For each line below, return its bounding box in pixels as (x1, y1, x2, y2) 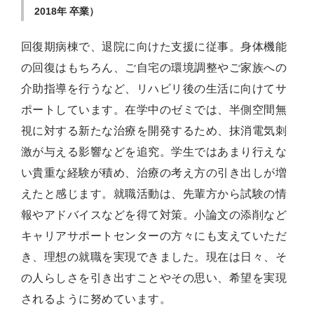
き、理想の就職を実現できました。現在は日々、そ (21, 251, 287, 264)
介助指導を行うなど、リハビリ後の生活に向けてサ (21, 83, 287, 95)
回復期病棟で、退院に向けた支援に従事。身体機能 (21, 41, 287, 53)
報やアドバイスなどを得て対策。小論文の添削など (21, 209, 287, 221)
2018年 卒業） (34, 6, 99, 17)
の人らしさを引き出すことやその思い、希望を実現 (21, 272, 287, 285)
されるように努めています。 (21, 293, 172, 306)
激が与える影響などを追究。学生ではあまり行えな (21, 146, 287, 158)
